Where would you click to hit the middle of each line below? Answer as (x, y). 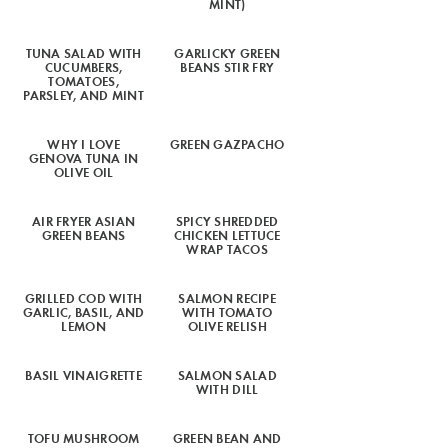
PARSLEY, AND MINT (83, 94)
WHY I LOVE (83, 143)
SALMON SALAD (227, 374)
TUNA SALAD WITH (83, 52)
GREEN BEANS (83, 234)
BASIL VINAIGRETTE (83, 374)
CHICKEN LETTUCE (227, 234)
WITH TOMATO (227, 311)
